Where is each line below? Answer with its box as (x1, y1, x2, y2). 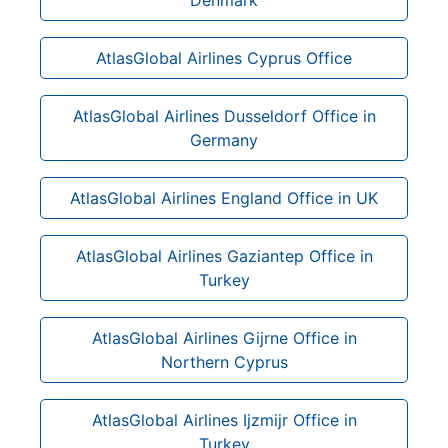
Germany (190, 129, 258, 150)
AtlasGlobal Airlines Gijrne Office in (91, 327, 357, 348)
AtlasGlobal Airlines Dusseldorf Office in (72, 105, 376, 126)
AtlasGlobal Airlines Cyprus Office (96, 47, 352, 68)
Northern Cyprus (160, 351, 288, 372)
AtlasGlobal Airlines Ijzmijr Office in (91, 409, 357, 430)
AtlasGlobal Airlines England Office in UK (70, 187, 378, 208)
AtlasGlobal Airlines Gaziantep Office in (75, 245, 373, 266)
